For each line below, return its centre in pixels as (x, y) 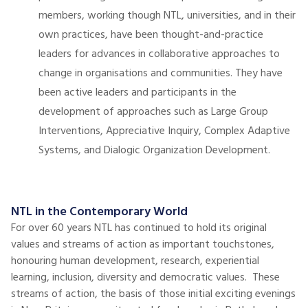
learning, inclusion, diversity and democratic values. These (145, 278)
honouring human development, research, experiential (135, 261)
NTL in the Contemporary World (99, 212)
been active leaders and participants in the (137, 93)
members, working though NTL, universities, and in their (167, 16)
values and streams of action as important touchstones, (143, 245)
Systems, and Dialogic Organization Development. (156, 151)
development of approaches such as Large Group (153, 112)
